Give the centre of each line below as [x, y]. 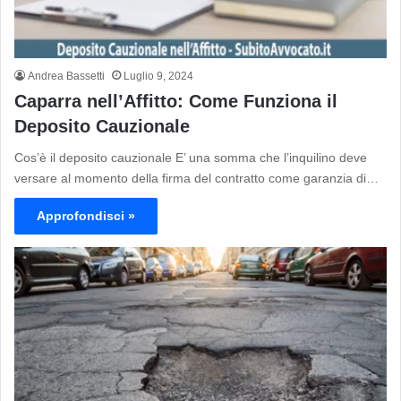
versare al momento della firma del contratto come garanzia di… [196, 179]
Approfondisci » [86, 216]
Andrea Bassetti [66, 77]
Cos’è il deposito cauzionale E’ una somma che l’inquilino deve [191, 158]
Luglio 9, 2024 [158, 77]
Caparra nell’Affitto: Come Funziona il [176, 102]
